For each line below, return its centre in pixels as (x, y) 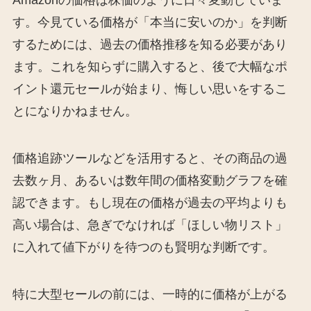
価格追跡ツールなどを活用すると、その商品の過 (150, 159)
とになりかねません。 (75, 111)
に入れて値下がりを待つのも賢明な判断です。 (143, 247)
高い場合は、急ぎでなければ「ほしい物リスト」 (150, 225)
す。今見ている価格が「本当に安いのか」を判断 (150, 23)
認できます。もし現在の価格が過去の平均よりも (150, 203)
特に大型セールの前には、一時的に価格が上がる (150, 294)
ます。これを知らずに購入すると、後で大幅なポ (150, 67)
